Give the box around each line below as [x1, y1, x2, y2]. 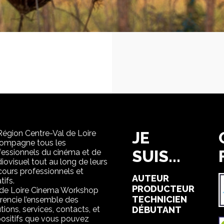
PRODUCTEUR [132, 183, 194, 194]
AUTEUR [132, 173, 169, 183]
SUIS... [132, 147, 180, 165]
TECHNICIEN [132, 194, 187, 204]
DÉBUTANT [132, 204, 181, 215]
